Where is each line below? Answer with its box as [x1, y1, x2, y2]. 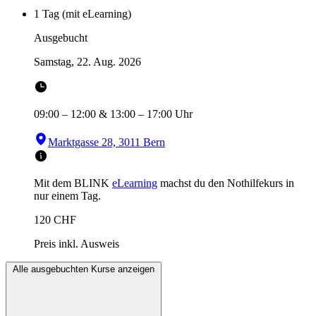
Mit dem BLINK [34, 177, 109, 190]
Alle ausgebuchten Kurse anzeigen [13, 264, 154, 275]
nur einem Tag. [34, 190, 101, 202]
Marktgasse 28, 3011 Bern [48, 136, 165, 149]
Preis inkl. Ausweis [34, 238, 119, 250]
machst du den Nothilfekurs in [160, 177, 294, 190]
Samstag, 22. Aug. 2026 [34, 56, 141, 68]
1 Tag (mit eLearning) [34, 8, 131, 20]
